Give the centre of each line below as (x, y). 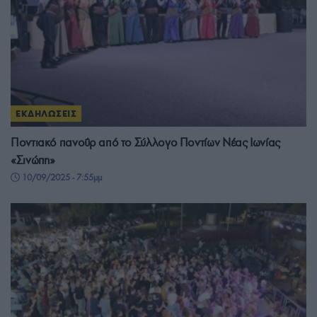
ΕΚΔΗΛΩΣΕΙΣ (46, 113)
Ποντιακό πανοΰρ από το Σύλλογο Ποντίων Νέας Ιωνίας (146, 142)
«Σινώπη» (33, 160)
